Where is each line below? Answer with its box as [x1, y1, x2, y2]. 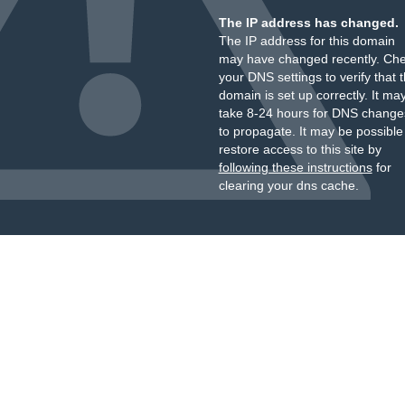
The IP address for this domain [218, 33, 395, 48]
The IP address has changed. [218, 15, 399, 30]
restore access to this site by [218, 142, 381, 156]
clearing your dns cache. [218, 178, 359, 193]
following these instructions [218, 160, 372, 174]
